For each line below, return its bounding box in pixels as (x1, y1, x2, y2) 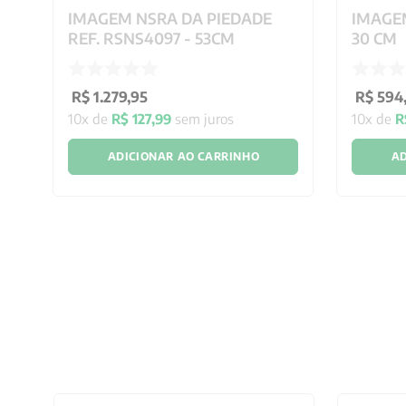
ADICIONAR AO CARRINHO (107, 149, 260, 163)
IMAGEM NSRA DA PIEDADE (68, 8, 273, 28)
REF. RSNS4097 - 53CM (68, 28, 236, 48)
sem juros (171, 110, 235, 127)
